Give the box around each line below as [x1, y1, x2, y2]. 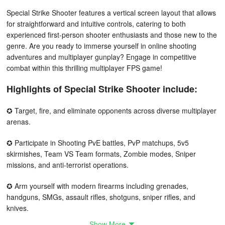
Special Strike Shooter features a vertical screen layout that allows [7, 8, 216, 18]
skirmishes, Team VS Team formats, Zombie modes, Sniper [7, 149, 196, 159]
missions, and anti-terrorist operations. [7, 160, 129, 170]
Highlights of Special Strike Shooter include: [7, 82, 197, 95]
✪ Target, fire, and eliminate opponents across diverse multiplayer [7, 105, 216, 116]
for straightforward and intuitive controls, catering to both [7, 19, 186, 29]
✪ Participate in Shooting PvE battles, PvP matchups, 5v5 [7, 138, 189, 148]
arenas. [7, 117, 31, 127]
